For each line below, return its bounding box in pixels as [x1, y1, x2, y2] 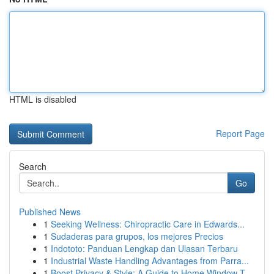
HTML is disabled [9, 93, 76, 105]
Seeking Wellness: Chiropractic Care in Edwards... [51, 218, 245, 230]
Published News [19, 206, 81, 218]
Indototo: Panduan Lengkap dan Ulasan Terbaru [51, 242, 238, 254]
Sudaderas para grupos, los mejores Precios [51, 230, 223, 242]
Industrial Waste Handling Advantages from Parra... [51, 254, 249, 267]
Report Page [216, 127, 265, 139]
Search [19, 160, 46, 172]
